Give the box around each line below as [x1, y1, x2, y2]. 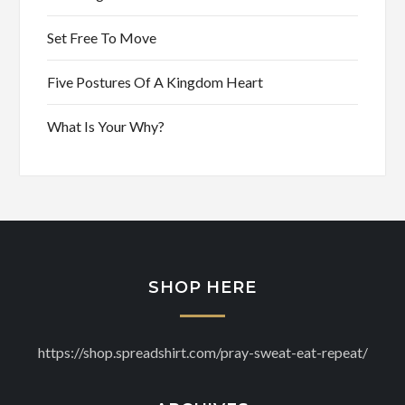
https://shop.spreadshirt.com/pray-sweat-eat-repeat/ [37, 344, 368, 362]
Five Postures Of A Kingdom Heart [47, 73, 264, 91]
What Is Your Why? [47, 118, 165, 136]
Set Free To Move [47, 29, 157, 47]
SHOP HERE [147, 278, 258, 298]
